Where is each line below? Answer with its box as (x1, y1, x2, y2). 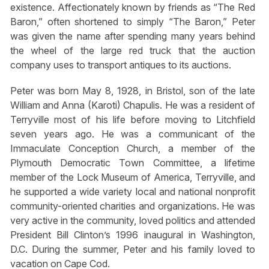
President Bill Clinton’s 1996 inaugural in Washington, (10, 229, 256, 241)
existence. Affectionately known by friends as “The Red (10, 1, 256, 14)
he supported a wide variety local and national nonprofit (10, 186, 256, 198)
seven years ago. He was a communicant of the (10, 128, 256, 141)
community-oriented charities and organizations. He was (10, 200, 256, 213)
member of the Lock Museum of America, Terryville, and (10, 171, 256, 184)
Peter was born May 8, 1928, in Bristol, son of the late (10, 85, 256, 97)
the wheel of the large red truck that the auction (10, 44, 256, 57)
